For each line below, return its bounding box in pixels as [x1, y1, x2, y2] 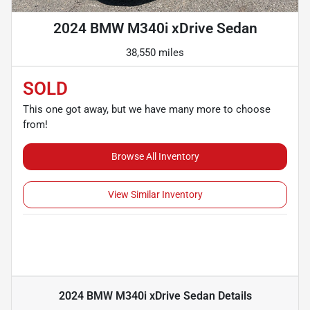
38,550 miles [126, 46, 184, 60]
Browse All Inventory [111, 151, 199, 163]
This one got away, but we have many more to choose [23, 103, 271, 116]
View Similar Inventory [107, 189, 203, 201]
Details [215, 289, 252, 303]
